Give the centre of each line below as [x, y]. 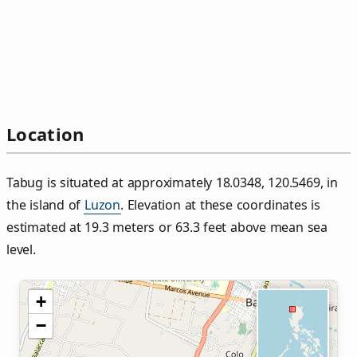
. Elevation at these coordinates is [220, 205]
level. [21, 250]
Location [45, 134]
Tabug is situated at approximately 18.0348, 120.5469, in [172, 183]
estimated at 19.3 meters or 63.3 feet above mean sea [167, 228]
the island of [45, 205]
